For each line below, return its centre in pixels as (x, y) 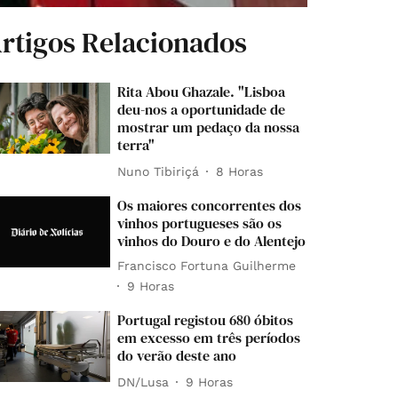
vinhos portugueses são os (200, 223)
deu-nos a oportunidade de (202, 110)
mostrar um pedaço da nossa (209, 127)
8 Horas (240, 171)
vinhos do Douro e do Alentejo (212, 241)
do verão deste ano (177, 356)
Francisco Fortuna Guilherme (207, 266)
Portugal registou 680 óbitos (206, 320)
